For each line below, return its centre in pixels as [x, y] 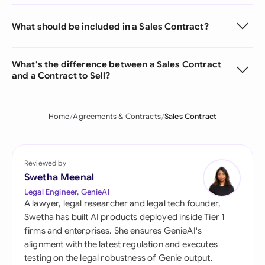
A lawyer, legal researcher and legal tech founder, [123, 203]
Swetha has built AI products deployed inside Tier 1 [125, 217]
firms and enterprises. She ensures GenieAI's [113, 231]
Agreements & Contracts [117, 117]
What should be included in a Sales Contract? [110, 26]
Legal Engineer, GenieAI [67, 192]
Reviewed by [45, 163]
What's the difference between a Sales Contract [117, 64]
